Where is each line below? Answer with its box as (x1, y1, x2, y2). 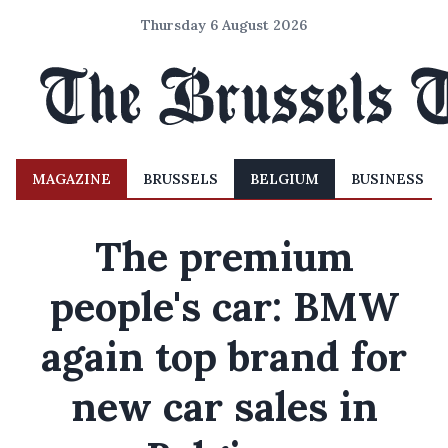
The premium (94, 231, 354, 282)
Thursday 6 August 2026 (141, 16, 307, 34)
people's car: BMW (49, 281, 399, 332)
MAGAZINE (32, 170, 111, 188)
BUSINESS (351, 170, 424, 188)
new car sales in (70, 381, 378, 432)
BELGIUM (250, 170, 319, 188)
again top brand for (41, 331, 407, 382)
